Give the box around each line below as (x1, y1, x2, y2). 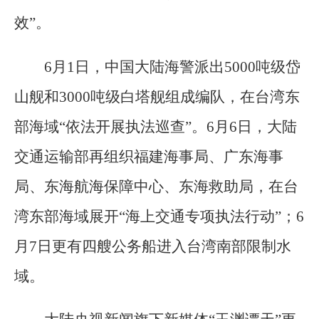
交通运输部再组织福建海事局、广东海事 (14, 147, 283, 165)
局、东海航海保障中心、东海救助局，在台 (14, 177, 298, 195)
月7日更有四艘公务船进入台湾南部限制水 (14, 237, 291, 255)
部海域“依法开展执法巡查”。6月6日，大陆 (14, 117, 297, 135)
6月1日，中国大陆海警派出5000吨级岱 (44, 58, 300, 75)
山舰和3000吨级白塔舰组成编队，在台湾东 (14, 88, 300, 105)
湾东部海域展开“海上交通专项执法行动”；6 (14, 207, 304, 225)
